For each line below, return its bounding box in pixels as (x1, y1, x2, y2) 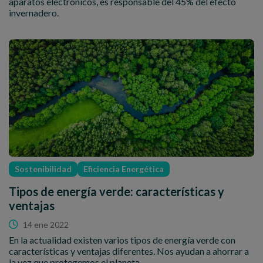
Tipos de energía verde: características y (9, 184, 224, 199)
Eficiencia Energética (83, 164, 164, 174)
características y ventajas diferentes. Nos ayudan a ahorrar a (9, 245, 249, 257)
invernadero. (9, 7, 59, 19)
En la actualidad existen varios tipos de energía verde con (9, 234, 235, 246)
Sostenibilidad (15, 164, 72, 174)
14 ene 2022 (23, 220, 69, 230)
